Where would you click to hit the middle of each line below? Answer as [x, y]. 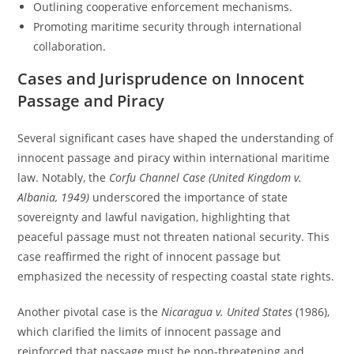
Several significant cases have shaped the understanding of [176, 138]
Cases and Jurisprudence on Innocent [161, 79]
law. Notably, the [64, 177]
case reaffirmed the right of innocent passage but [149, 256]
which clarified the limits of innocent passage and [150, 331]
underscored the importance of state [189, 197]
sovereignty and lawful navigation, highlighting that [154, 217]
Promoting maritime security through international [168, 26]
